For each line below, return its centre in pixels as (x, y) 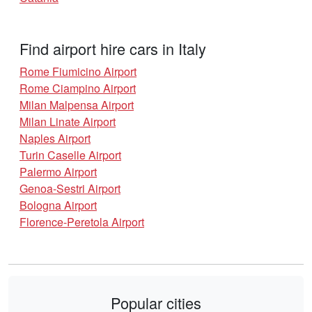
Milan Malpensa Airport (77, 105)
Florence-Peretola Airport (82, 222)
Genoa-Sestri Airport (70, 189)
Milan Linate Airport (68, 122)
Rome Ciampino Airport (78, 88)
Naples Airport (55, 139)
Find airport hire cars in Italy (113, 49)
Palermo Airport (58, 172)
